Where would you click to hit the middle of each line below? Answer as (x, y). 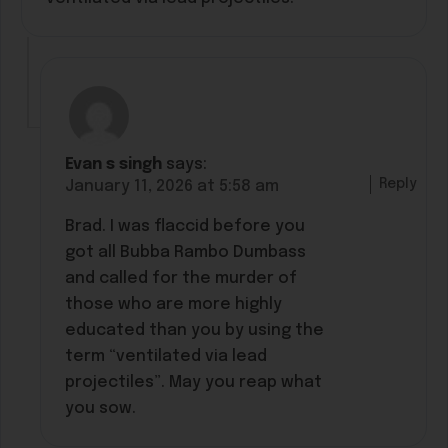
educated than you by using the (195, 330)
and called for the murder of (181, 278)
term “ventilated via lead (166, 356)
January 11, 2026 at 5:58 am (172, 186)
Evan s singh (114, 164)
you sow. (101, 408)
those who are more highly (174, 304)
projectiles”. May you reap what (194, 382)
